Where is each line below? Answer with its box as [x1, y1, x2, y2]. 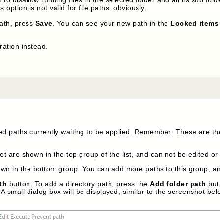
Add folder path [150, 180, 206, 188]
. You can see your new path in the [52, 19, 171, 27]
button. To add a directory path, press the [7, 180, 150, 188]
